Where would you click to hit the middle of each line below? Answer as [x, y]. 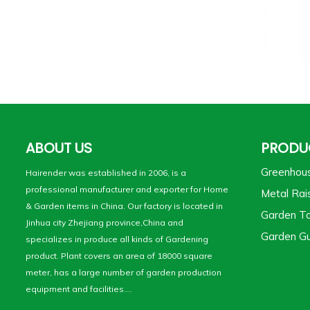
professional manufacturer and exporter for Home [127, 189]
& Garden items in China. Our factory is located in [124, 206]
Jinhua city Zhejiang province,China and [104, 222]
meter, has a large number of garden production [124, 272]
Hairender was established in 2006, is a [106, 172]
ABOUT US [59, 148]
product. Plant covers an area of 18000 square [119, 255]
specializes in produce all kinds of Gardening [117, 239]
